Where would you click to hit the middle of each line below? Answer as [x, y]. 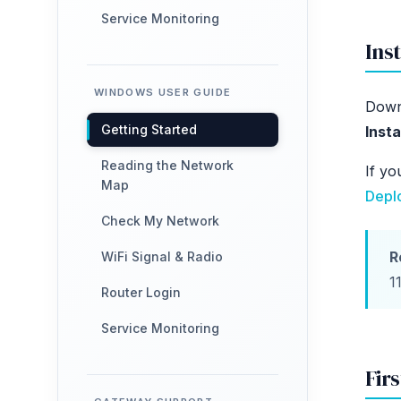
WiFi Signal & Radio [162, 256]
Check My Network [160, 221]
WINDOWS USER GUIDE [163, 92]
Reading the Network [167, 165]
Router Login [141, 292]
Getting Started [149, 129]
